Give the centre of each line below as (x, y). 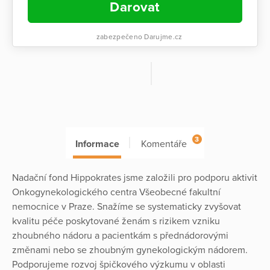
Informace (97, 144)
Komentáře (164, 144)
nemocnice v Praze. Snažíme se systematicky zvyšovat (127, 206)
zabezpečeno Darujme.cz (138, 36)
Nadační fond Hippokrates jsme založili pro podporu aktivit (135, 177)
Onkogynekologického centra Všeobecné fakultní (116, 192)
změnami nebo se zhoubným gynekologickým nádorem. (130, 250)
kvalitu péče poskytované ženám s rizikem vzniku (116, 221)
